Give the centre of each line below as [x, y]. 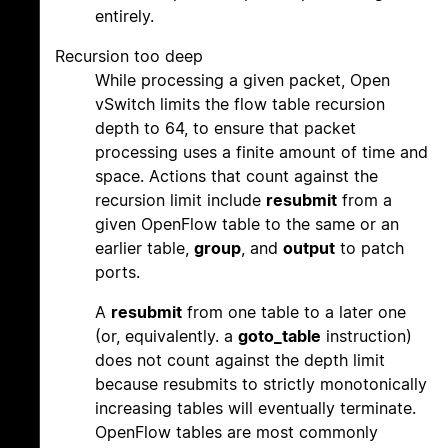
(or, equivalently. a [166, 336]
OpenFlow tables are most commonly [236, 432]
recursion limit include [180, 200]
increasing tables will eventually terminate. [255, 408]
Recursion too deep [129, 56]
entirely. [124, 16]
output [309, 248]
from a [364, 200]
